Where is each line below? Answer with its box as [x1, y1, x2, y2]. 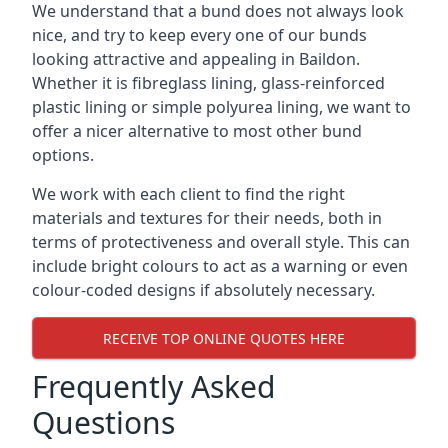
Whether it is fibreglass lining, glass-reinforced [32, 72, 385, 94]
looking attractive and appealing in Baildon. [32, 48, 360, 70]
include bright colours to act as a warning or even [32, 255, 408, 277]
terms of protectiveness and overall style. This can [32, 231, 410, 253]
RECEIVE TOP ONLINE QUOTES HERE [103, 328, 345, 348]
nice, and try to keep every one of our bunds [32, 24, 367, 46]
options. [32, 144, 94, 166]
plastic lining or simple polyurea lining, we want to [32, 96, 411, 118]
